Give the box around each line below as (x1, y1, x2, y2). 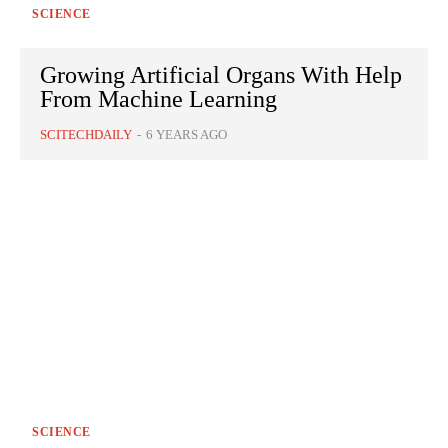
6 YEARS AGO (146, 127, 227, 143)
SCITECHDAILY (40, 127, 132, 143)
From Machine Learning (40, 86, 277, 113)
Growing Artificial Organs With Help (40, 62, 402, 89)
